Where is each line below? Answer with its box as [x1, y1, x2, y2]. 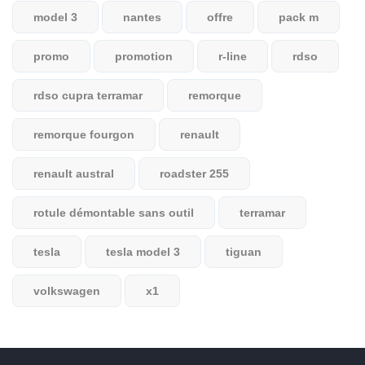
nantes [123, 11, 161, 24]
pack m [279, 11, 319, 24]
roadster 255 [160, 167, 229, 180]
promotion [115, 50, 173, 63]
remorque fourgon [33, 128, 134, 141]
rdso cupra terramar [33, 89, 143, 102]
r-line [218, 50, 247, 63]
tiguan [226, 245, 262, 258]
